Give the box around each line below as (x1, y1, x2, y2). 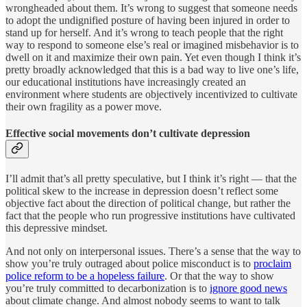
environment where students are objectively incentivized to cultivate (5, 88, 297, 100)
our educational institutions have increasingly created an (5, 75, 246, 88)
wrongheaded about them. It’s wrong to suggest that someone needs (5, 1, 297, 14)
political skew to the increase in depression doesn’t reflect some (5, 185, 278, 197)
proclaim (254, 258, 291, 270)
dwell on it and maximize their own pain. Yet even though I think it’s (5, 51, 301, 63)
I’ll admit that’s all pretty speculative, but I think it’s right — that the (5, 173, 297, 185)
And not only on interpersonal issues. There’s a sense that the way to (5, 245, 301, 258)
